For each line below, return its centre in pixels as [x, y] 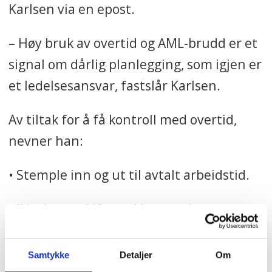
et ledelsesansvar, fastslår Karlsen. [114, 85]
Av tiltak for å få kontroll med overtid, [122, 119]
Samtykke [49, 254]
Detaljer [136, 254]
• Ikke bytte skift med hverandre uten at [131, 209]
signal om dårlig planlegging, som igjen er [135, 64]
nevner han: [46, 140]
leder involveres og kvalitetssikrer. [112, 230]
